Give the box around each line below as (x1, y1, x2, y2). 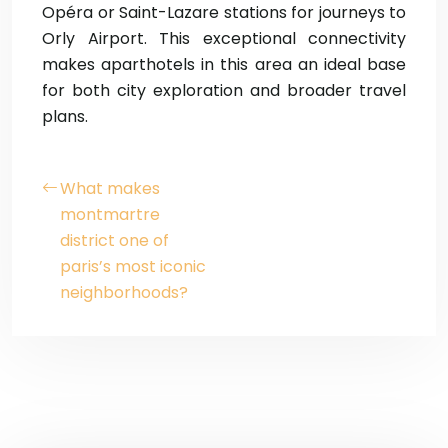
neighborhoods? (60, 281, 188, 304)
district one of (60, 229, 169, 252)
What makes (60, 177, 160, 200)
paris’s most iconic (60, 255, 206, 278)
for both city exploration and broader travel (42, 79, 406, 102)
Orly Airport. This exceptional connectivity (42, 27, 406, 50)
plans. (42, 105, 88, 128)
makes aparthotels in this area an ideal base (42, 53, 406, 76)
